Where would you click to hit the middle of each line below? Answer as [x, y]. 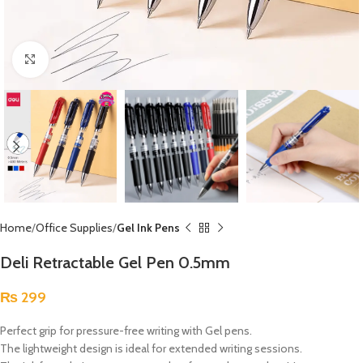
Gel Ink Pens [148, 228]
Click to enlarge [84, 59]
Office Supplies [74, 228]
